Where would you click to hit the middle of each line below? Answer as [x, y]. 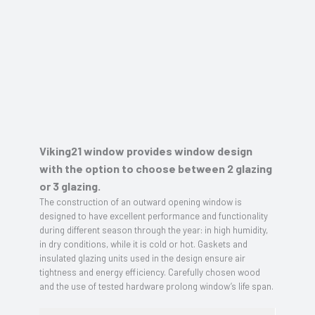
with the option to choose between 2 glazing [156, 168]
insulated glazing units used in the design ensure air [142, 258]
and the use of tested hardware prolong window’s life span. [156, 286]
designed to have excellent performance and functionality [154, 216]
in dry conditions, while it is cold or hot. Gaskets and [143, 244]
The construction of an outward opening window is [141, 202]
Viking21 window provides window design [146, 151]
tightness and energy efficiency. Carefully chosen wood [150, 272]
